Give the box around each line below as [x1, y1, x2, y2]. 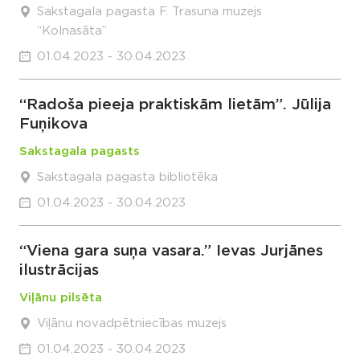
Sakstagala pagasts [19, 145, 140, 157]
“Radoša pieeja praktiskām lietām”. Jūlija [19, 97, 331, 112]
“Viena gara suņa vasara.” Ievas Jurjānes [19, 243, 323, 259]
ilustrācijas [19, 263, 99, 278]
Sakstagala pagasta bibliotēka [37, 171, 218, 183]
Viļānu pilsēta [19, 292, 102, 304]
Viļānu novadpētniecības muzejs [37, 317, 227, 329]
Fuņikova [19, 117, 88, 132]
